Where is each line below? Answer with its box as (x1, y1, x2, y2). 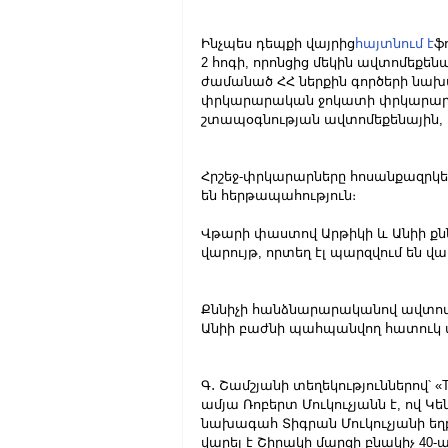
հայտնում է (355, 36, 434, 51)
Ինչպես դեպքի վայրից (201, 36, 355, 51)
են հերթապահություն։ (201, 188, 356, 203)
